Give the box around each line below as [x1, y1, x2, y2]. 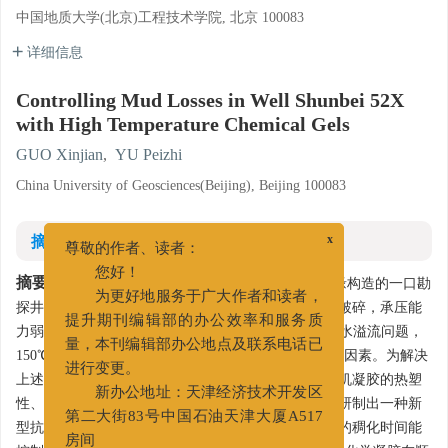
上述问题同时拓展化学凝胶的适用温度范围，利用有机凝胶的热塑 [16, 372, 422, 387]
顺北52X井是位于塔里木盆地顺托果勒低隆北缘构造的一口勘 [53, 276, 431, 291]
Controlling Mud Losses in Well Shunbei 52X [16, 89, 404, 111]
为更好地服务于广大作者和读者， [104, 299, 333, 316]
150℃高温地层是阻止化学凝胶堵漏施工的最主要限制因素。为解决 [16, 348, 428, 363]
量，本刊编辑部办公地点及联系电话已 [74, 347, 333, 364]
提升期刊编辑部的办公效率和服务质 [74, 323, 333, 340]
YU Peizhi [115, 146, 182, 163]
